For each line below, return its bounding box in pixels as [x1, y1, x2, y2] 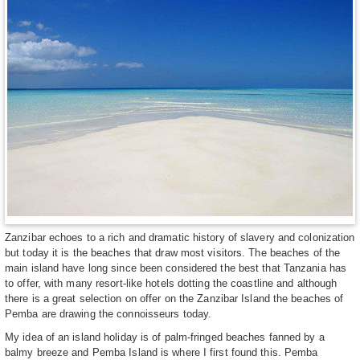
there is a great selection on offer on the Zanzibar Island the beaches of [5, 292, 344, 305]
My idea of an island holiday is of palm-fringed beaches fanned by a [5, 330, 325, 343]
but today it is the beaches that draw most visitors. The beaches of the [5, 246, 341, 259]
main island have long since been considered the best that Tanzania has [5, 261, 347, 274]
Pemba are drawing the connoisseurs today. [5, 307, 212, 320]
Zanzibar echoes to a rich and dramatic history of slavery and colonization [5, 231, 355, 243]
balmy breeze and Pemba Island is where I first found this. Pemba [5, 346, 318, 358]
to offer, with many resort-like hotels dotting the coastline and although [5, 276, 337, 289]
